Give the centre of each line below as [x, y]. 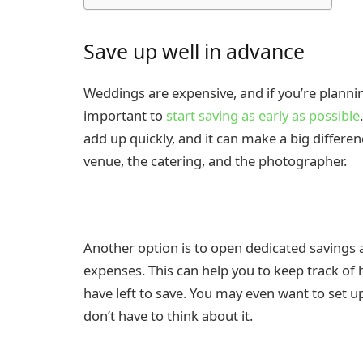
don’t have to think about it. [168, 315]
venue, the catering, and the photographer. [215, 160]
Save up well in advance [194, 51]
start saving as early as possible [263, 115]
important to [125, 115]
